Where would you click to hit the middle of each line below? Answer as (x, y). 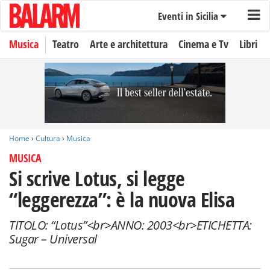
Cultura (48, 138)
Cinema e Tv (203, 44)
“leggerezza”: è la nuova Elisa (122, 199)
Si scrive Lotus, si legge (97, 178)
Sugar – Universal (53, 239)
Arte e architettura (129, 44)
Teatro (66, 44)
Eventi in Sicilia (189, 16)
